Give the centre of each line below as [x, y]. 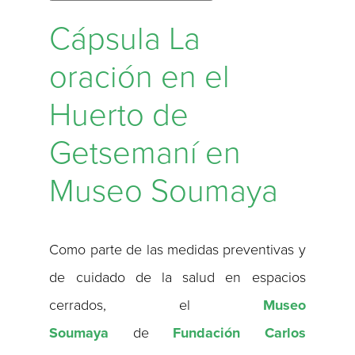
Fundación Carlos [239, 333]
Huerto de [119, 115]
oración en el [140, 77]
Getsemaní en [145, 153]
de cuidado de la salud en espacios [177, 278]
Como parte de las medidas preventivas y [177, 250]
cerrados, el [156, 305]
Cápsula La [125, 39]
